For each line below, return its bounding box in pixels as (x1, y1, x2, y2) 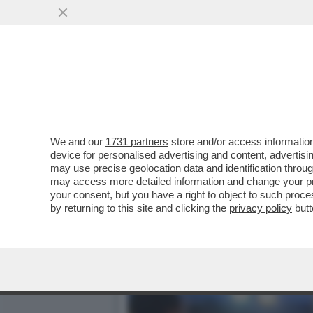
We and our (50, 136, 105, 147)
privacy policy (229, 202, 292, 214)
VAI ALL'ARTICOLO (148, 106, 247, 119)
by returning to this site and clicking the (50, 202, 229, 214)
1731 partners (105, 136, 168, 147)
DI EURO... (127, 77, 198, 93)
